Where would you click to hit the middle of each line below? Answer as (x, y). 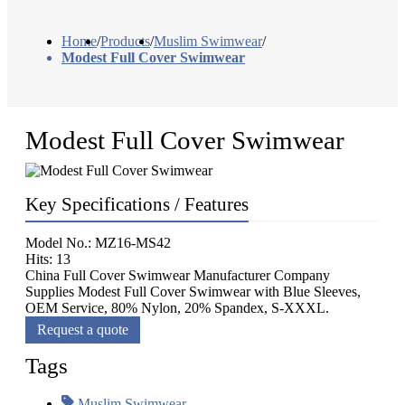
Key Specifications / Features (137, 205)
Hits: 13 (48, 259)
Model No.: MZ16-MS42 (98, 243)
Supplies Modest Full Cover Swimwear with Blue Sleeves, (193, 292)
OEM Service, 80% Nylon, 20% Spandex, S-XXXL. (177, 308)
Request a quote (83, 330)
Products (125, 42)
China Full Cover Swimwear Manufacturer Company (178, 276)
